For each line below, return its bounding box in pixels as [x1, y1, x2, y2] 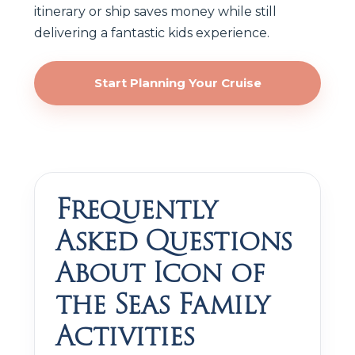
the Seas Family [55, 282, 269, 326]
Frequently [55, 187, 217, 231]
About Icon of [55, 250, 264, 294]
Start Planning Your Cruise [94, 74, 261, 90]
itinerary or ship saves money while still [34, 3, 277, 19]
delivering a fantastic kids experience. [34, 25, 269, 40]
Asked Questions [55, 219, 292, 262]
